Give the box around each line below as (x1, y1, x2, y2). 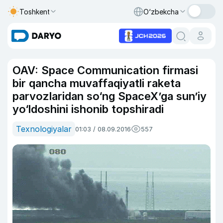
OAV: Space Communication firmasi (12, 64, 198, 77)
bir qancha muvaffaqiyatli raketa (12, 77, 181, 90)
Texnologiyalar (16, 124, 72, 134)
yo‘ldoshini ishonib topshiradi (12, 103, 164, 115)
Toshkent (19, 7, 50, 16)
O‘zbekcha (143, 7, 179, 16)
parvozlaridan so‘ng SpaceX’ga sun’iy (12, 90, 207, 103)
